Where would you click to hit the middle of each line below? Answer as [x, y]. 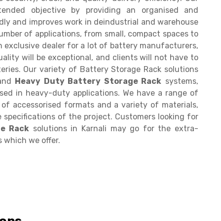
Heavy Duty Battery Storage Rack [88, 81]
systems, [180, 81]
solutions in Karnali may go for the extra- [114, 129]
